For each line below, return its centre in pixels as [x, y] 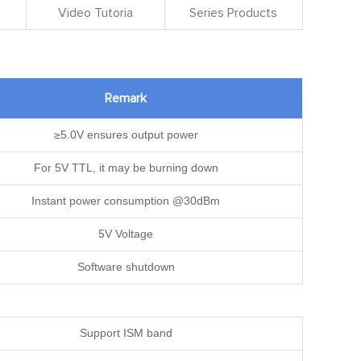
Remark [126, 98]
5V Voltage [126, 234]
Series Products [234, 13]
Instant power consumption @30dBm [126, 201]
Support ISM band [126, 333]
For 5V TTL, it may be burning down [126, 168]
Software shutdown [126, 267]
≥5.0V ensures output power [126, 135]
